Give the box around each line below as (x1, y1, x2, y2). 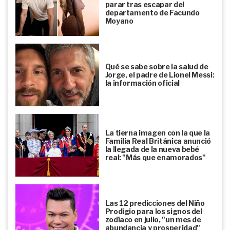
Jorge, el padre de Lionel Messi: (105, 70, 215, 79)
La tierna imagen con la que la (105, 128, 210, 137)
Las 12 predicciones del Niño (105, 198, 205, 207)
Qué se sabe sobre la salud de (105, 62, 208, 71)
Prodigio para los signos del (105, 206, 202, 216)
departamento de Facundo (105, 8, 200, 17)
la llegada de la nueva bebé (105, 144, 200, 154)
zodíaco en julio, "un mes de (105, 215, 201, 224)
